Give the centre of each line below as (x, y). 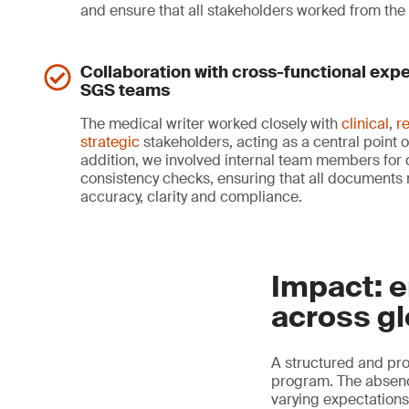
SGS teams (125, 90)
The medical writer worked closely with (211, 123)
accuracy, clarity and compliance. (193, 196)
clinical (365, 123)
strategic (110, 142)
